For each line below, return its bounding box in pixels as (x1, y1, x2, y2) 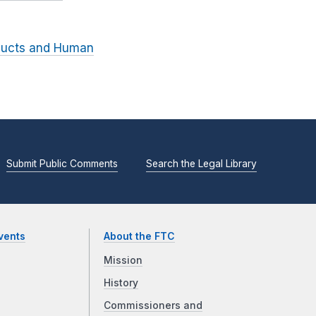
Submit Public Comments (6, 157, 118, 169)
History (104, 277, 139, 289)
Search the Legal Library (146, 157, 257, 169)
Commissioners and (104, 300, 203, 312)
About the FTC (104, 231, 176, 243)
